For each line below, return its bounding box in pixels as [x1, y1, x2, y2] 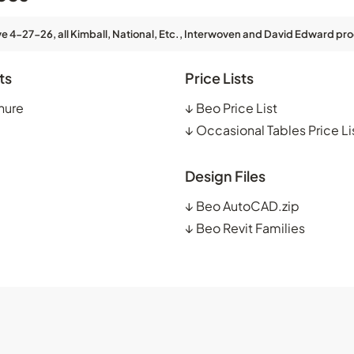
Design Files [185, 166, 265, 185]
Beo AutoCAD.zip [196, 197, 299, 214]
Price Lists [185, 68, 254, 87]
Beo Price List [196, 99, 277, 116]
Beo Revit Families [196, 219, 305, 236]
